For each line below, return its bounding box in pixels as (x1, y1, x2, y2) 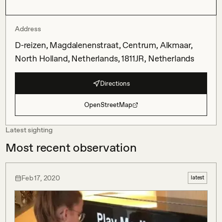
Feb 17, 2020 (21, 173, 60, 182)
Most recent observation (5, 140, 137, 155)
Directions (100, 79, 130, 87)
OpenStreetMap (84, 101, 132, 109)
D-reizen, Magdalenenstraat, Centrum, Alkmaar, (15, 40, 193, 50)
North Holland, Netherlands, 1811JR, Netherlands (15, 54, 195, 63)
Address (15, 25, 41, 33)
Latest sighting (5, 126, 53, 134)
